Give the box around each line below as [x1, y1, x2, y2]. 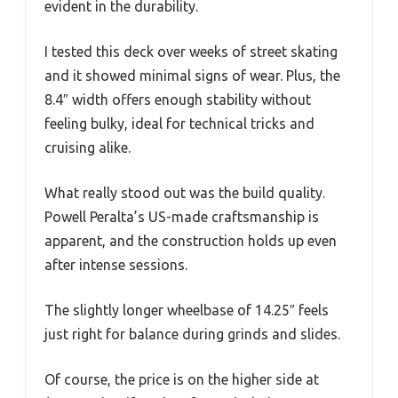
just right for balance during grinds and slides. [44, 325, 340, 342]
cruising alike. [44, 139, 131, 155]
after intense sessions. [44, 256, 187, 273]
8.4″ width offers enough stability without [44, 91, 311, 107]
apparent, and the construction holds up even [44, 232, 337, 249]
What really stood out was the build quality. [44, 184, 325, 201]
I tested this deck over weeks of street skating [44, 43, 338, 60]
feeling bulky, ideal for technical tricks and [44, 115, 314, 131]
